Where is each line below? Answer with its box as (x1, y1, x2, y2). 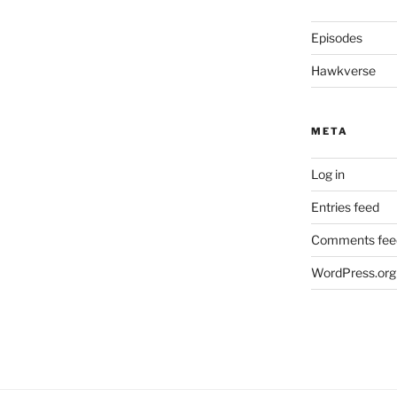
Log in (310, 167, 345, 183)
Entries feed (310, 199, 379, 215)
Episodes (310, 30, 362, 46)
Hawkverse (310, 63, 376, 79)
